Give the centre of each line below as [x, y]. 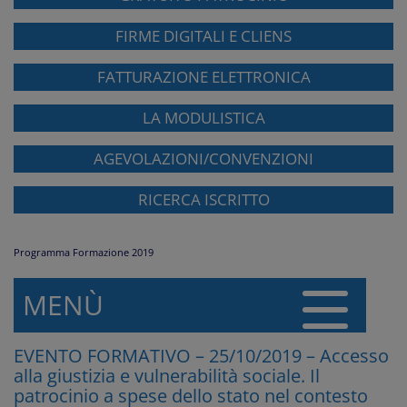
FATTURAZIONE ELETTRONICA [203, 77]
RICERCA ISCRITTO [203, 200]
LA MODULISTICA [203, 118]
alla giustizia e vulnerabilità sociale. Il [167, 376]
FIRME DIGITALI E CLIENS [203, 36]
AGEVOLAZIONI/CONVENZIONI [203, 159]
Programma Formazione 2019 [84, 253]
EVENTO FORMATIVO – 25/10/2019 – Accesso [201, 356]
